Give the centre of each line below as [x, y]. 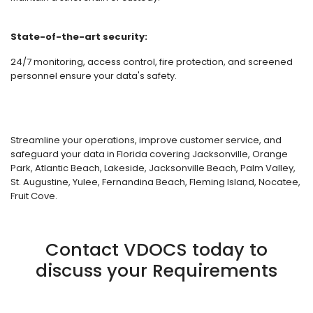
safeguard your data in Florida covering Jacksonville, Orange [149, 154]
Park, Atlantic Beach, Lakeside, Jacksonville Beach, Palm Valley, [153, 168]
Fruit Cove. [34, 196]
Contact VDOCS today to [156, 250]
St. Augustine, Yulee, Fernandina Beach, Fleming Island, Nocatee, [155, 182]
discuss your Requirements [156, 271]
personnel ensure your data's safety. [94, 76]
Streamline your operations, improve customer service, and [146, 140]
